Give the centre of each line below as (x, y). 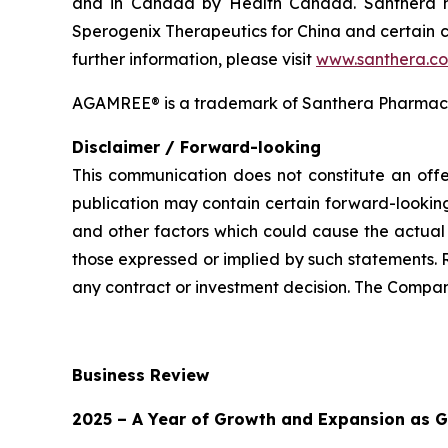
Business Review (140, 375)
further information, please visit (194, 59)
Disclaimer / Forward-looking (196, 147)
